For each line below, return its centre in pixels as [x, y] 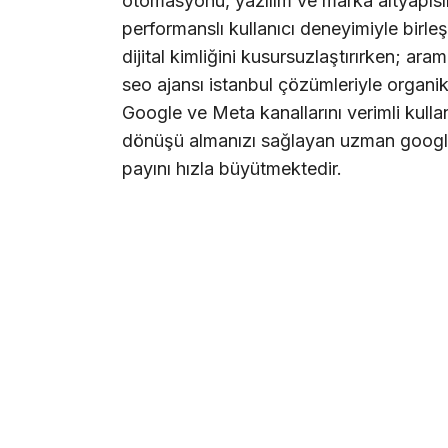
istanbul [241, 84]
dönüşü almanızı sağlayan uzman [261, 140]
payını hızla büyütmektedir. [232, 168]
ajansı [180, 84]
